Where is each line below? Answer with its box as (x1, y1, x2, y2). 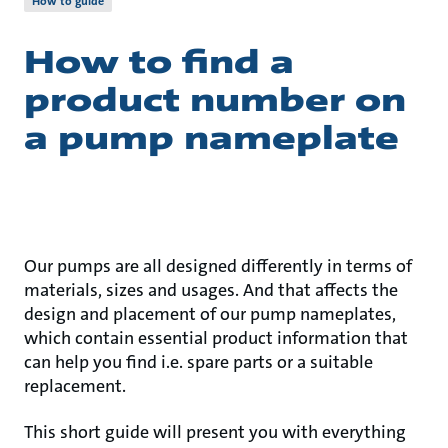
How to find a (24, 42, 294, 83)
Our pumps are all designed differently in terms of (24, 254, 412, 278)
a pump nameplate (24, 118, 399, 159)
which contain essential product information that (24, 326, 408, 350)
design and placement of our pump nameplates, (24, 302, 396, 326)
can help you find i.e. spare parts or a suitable (24, 350, 373, 374)
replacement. (24, 374, 126, 398)
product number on (24, 80, 406, 121)
